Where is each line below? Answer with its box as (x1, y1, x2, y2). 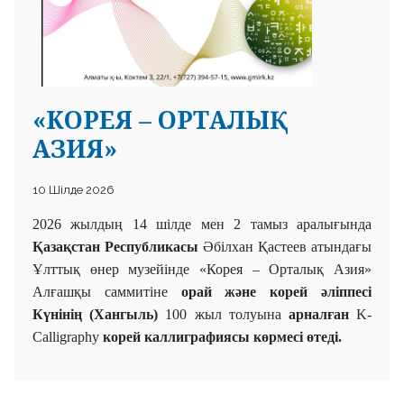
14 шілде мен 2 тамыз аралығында (123, 216, 372, 232)
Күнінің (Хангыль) (32, 306, 159, 322)
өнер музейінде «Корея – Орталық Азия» (80, 261, 372, 277)
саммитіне (104, 283, 181, 299)
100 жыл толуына (158, 306, 289, 322)
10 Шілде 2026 (32, 182, 115, 197)
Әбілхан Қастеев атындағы (203, 238, 372, 254)
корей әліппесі (270, 283, 372, 299)
